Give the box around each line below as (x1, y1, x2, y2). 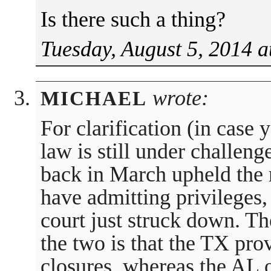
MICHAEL (40, 88, 147, 110)
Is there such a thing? (40, 7, 226, 31)
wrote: (146, 86, 209, 111)
